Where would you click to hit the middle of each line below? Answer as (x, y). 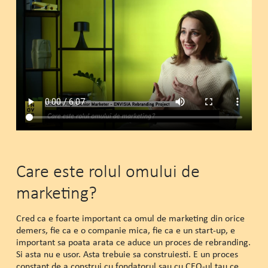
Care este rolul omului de (108, 170)
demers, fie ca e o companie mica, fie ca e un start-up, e (125, 230)
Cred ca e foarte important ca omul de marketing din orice (130, 218)
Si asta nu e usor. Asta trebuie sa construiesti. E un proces (127, 254)
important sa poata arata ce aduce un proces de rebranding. (133, 242)
